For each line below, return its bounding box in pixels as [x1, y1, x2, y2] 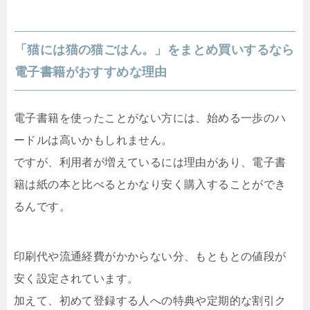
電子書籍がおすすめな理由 [15, 65, 167, 80]
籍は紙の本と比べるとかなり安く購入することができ [14, 179, 286, 191]
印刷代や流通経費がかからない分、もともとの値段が [14, 250, 286, 263]
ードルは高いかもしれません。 [14, 134, 173, 147]
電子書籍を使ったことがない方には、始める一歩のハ [14, 112, 286, 125]
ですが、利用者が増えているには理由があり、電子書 [14, 156, 286, 169]
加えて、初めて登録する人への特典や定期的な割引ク [14, 295, 286, 307]
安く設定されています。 [14, 273, 139, 285]
